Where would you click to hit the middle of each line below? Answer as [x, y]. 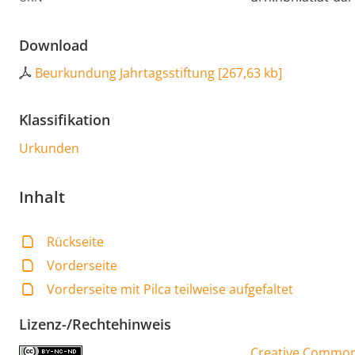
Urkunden [49, 149]
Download [53, 46]
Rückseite [76, 242]
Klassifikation [65, 120]
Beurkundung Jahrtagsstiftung [125, 73]
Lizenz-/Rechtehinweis [95, 324]
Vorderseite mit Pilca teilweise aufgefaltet [170, 290]
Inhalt [42, 197]
